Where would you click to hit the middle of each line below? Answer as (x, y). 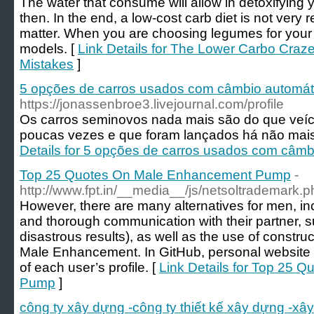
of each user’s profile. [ (89, 267)
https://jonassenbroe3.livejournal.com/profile (152, 104)
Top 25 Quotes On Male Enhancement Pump (155, 175)
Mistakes (47, 64)
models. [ (49, 49)
